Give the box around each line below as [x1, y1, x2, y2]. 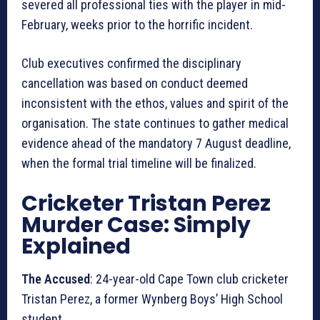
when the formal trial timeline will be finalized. [21, 155, 256, 171]
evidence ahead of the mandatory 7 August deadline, [21, 135, 291, 151]
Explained [21, 231, 135, 261]
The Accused [21, 271, 90, 286]
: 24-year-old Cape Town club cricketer [90, 271, 289, 286]
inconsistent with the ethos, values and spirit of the [21, 95, 289, 111]
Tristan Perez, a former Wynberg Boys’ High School [21, 291, 283, 306]
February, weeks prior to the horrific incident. [21, 16, 253, 32]
